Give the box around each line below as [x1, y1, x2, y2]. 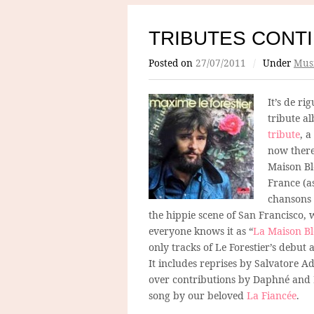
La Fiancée [247, 288, 296, 302]
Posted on [149, 56, 196, 69]
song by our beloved [149, 288, 247, 302]
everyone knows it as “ [149, 224, 253, 238]
